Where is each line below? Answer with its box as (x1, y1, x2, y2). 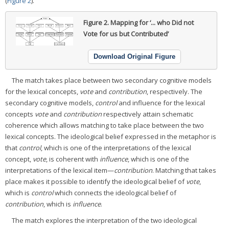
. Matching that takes (152, 165, 216, 175)
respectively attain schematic (102, 109, 193, 119)
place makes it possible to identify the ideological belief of (5, 176, 186, 186)
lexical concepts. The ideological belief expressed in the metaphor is (5, 131, 216, 141)
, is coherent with (46, 154, 100, 164)
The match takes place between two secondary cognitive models (12, 75, 212, 85)
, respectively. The (147, 86, 202, 96)
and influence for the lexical (117, 98, 205, 107)
